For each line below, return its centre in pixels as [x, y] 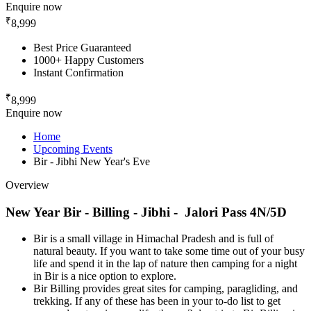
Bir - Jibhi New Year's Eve [92, 161]
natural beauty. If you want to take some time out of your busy [169, 251]
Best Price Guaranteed [82, 47]
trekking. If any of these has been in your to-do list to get [157, 301]
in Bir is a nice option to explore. [105, 276]
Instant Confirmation [78, 72]
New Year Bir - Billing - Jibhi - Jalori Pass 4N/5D [146, 212]
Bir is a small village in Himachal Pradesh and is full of [153, 239]
